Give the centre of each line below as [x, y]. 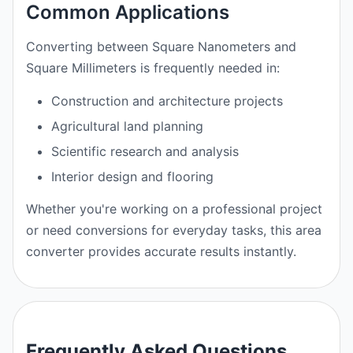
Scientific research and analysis [145, 151]
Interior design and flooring [132, 176]
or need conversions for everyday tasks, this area [174, 230]
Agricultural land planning [127, 126]
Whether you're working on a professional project [174, 209]
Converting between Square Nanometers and [161, 46]
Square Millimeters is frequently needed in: [153, 68]
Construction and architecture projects [167, 101]
